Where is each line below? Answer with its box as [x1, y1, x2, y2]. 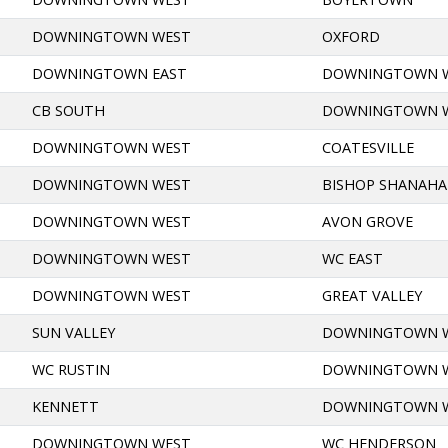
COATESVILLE [322, 137, 415, 157]
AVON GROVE [322, 211, 414, 231]
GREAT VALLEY [322, 285, 423, 305]
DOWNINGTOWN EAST [32, 63, 188, 83]
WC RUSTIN [32, 359, 111, 379]
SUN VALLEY [32, 322, 116, 342]
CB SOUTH [32, 100, 106, 120]
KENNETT [32, 396, 100, 416]
